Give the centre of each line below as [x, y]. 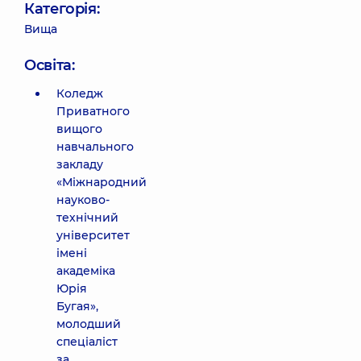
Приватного [93, 111]
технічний [87, 218]
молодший [89, 324]
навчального [95, 147]
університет [93, 235]
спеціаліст [87, 342]
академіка [86, 271]
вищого [79, 129]
